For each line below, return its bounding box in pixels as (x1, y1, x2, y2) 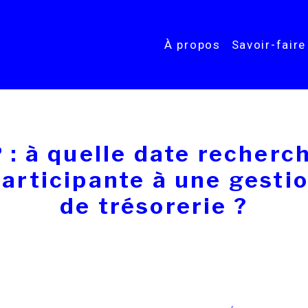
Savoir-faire (231, 38, 307, 52)
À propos (164, 38, 221, 52)
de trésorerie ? (60, 192, 248, 219)
